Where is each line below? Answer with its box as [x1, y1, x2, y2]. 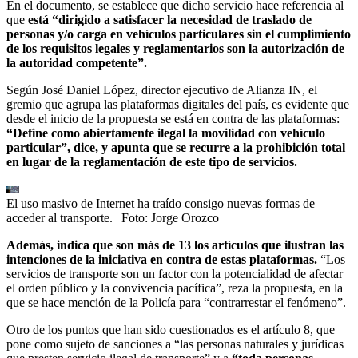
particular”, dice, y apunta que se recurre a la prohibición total [6, 141, 345, 155]
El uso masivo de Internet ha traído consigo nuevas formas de [6, 197, 315, 211]
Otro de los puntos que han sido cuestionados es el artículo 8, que [6, 323, 335, 337]
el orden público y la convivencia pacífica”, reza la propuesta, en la [6, 281, 343, 296]
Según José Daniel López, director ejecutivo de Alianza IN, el [6, 83, 317, 97]
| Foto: [116, 211, 151, 225]
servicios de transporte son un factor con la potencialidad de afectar [6, 267, 343, 281]
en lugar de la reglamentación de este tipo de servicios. [6, 155, 297, 169]
